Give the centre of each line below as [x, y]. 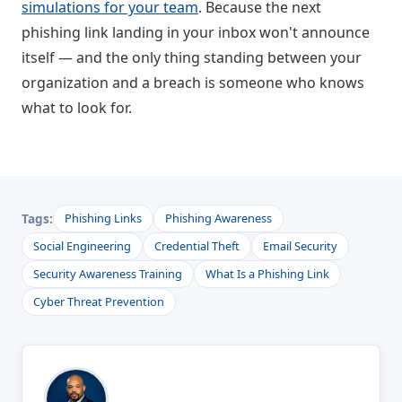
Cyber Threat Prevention [99, 301]
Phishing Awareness [218, 218]
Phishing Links [103, 218]
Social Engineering [82, 245]
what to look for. [77, 107]
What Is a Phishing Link [267, 273]
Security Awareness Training [108, 273]
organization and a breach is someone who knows [193, 82]
